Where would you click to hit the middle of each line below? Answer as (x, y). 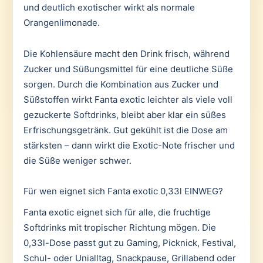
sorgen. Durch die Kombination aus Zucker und (121, 84)
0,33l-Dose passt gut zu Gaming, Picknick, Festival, (129, 243)
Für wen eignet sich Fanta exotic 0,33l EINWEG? (123, 191)
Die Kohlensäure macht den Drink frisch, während (126, 53)
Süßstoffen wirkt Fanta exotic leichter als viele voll (128, 99)
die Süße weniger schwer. (77, 160)
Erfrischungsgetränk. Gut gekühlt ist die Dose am (125, 130)
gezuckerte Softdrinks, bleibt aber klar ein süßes (124, 114)
